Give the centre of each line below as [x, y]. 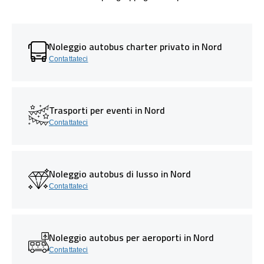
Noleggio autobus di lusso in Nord [120, 174]
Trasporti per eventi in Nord [107, 110]
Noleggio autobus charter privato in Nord [136, 46]
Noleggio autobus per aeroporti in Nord [131, 237]
